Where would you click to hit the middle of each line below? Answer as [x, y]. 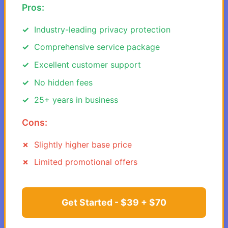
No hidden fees [63, 82]
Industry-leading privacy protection [102, 29]
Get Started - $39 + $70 [114, 203]
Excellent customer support [88, 64]
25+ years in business [76, 100]
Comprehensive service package [97, 47]
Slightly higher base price [83, 144]
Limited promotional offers [86, 162]
